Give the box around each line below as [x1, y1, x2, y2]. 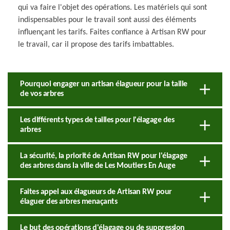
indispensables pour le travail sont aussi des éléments [18, 15, 196, 24]
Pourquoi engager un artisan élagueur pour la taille [20, 80, 187, 88]
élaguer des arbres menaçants [20, 197, 117, 206]
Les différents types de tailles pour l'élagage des [20, 116, 174, 124]
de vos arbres [20, 89, 64, 98]
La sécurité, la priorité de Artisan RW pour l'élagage [20, 151, 187, 160]
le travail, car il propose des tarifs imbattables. [18, 40, 174, 49]
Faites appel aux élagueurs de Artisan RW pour [20, 187, 172, 196]
